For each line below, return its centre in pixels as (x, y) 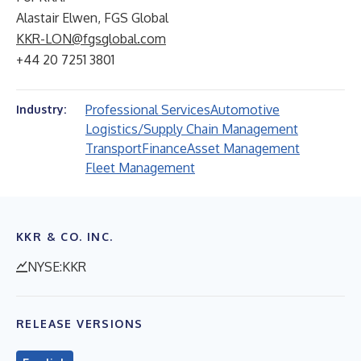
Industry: (41, 109)
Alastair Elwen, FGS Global (92, 18)
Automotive (245, 110)
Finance (164, 148)
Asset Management (243, 148)
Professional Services (148, 110)
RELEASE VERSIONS (80, 324)
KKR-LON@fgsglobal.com (91, 39)
